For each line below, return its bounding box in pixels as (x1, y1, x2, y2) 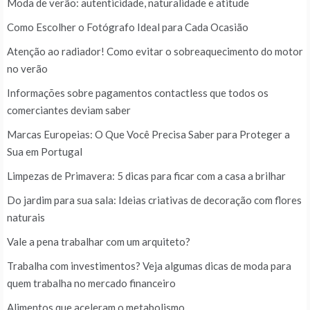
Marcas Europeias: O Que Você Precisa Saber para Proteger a (7, 127, 290, 140)
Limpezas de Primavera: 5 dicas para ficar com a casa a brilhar (7, 169, 286, 182)
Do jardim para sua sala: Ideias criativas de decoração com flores (7, 193, 302, 206)
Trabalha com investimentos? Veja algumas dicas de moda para (7, 259, 291, 272)
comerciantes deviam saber (7, 103, 131, 116)
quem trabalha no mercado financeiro (7, 276, 176, 289)
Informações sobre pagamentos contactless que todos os (7, 86, 268, 99)
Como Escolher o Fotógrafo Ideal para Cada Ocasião (7, 20, 248, 33)
